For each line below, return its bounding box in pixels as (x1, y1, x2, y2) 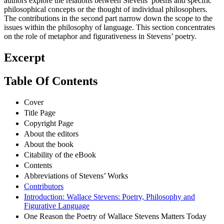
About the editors (24, 129, 78, 138)
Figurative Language (24, 201, 89, 210)
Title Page (24, 108, 55, 117)
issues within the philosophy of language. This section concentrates (4, 23, 215, 32)
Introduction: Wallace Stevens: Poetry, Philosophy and (24, 192, 195, 201)
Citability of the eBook (24, 150, 96, 159)
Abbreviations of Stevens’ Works (24, 171, 128, 180)
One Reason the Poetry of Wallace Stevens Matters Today (24, 211, 206, 220)
